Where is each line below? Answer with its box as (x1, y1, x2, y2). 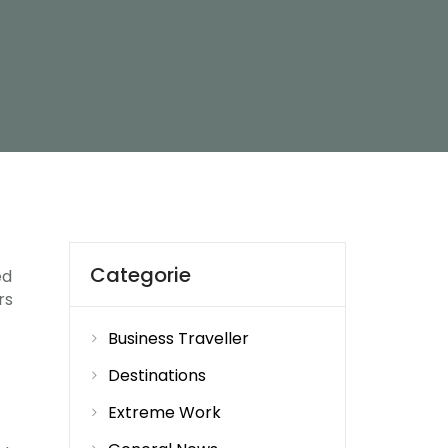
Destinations (107, 364, 206, 387)
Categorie (89, 261, 191, 289)
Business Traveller (107, 327, 249, 350)
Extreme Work (107, 401, 221, 424)
